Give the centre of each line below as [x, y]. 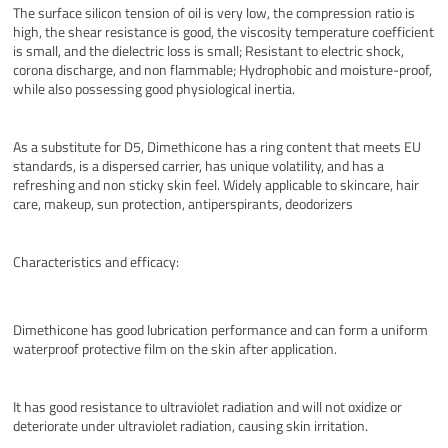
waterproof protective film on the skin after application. [175, 349]
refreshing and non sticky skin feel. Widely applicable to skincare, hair [216, 185]
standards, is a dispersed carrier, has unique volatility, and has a [199, 166]
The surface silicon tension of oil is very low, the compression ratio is [214, 13]
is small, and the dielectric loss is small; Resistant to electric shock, [209, 51]
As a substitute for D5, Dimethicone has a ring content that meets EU [217, 147]
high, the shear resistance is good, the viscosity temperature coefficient [224, 32]
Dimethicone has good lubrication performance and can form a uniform [221, 330]
